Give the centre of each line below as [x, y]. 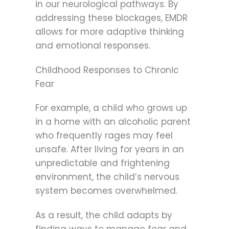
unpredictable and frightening [102, 163]
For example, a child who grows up [111, 108]
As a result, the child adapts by [104, 215]
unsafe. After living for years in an [110, 149]
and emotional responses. [93, 45]
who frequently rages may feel [104, 135]
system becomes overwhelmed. [106, 190]
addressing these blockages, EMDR [111, 18]
